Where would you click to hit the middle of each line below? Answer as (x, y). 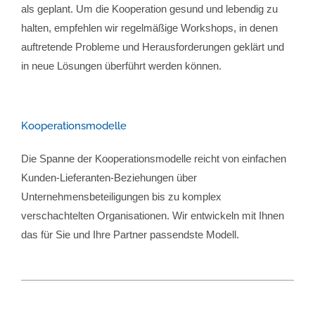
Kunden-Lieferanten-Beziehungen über (109, 178)
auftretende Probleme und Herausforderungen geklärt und (153, 47)
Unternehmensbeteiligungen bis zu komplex (121, 197)
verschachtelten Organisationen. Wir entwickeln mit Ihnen (153, 216)
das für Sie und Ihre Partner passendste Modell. (130, 235)
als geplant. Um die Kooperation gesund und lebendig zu (149, 9)
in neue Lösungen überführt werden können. (121, 66)
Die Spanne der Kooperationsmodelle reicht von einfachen (154, 159)
